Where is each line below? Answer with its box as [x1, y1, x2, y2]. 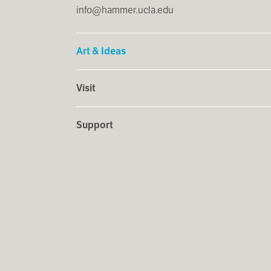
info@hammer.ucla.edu [76, 3, 174, 16]
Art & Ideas [76, 44, 126, 57]
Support [76, 118, 113, 131]
